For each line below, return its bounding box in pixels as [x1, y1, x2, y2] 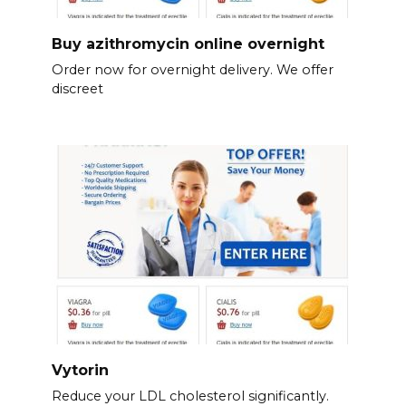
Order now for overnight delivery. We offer [51, 61, 333, 78]
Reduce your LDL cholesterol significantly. [51, 387, 329, 404]
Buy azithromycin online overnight [51, 34, 324, 53]
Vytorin [51, 361, 109, 379]
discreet [51, 80, 103, 97]
